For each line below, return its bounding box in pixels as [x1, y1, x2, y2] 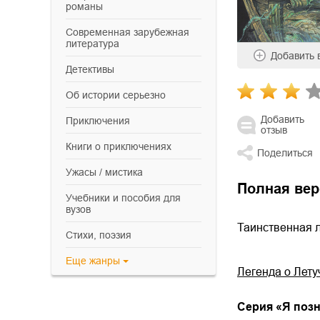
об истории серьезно [74, 89, 166, 101]
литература [66, 38, 119, 49]
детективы [72, 64, 114, 75]
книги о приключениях [71, 141, 171, 152]
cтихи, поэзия [73, 229, 131, 241]
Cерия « [237, 300, 282, 313]
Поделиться [257, 146, 313, 159]
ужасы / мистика [72, 166, 143, 178]
